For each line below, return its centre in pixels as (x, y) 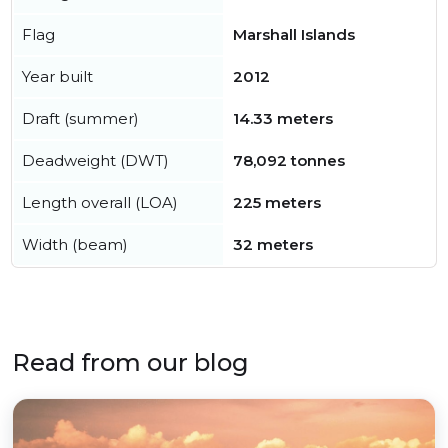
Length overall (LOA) (100, 203)
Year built (57, 77)
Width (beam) (75, 245)
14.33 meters (283, 119)
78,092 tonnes (289, 161)
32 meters (273, 245)
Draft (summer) (80, 119)
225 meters (277, 203)
